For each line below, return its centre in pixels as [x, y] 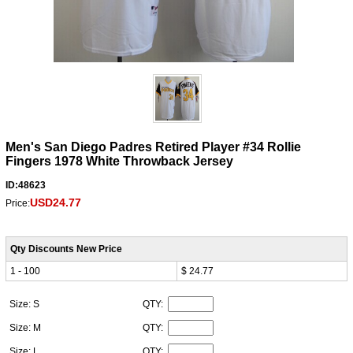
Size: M [26, 327]
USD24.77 [55, 202]
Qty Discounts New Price [66, 249]
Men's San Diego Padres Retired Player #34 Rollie [153, 147]
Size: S [25, 304]
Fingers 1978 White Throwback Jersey [119, 161]
